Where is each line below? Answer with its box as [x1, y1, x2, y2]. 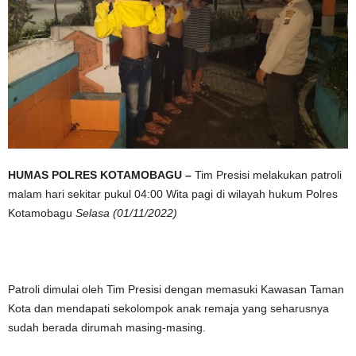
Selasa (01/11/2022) [75, 207, 177, 219]
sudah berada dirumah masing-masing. [8, 321, 206, 334]
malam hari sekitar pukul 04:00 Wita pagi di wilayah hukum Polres [8, 188, 338, 200]
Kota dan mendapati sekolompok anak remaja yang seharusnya [8, 302, 329, 315]
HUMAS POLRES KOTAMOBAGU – [8, 168, 192, 181]
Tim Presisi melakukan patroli [192, 168, 342, 181]
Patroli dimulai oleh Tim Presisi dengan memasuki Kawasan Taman [8, 283, 344, 296]
